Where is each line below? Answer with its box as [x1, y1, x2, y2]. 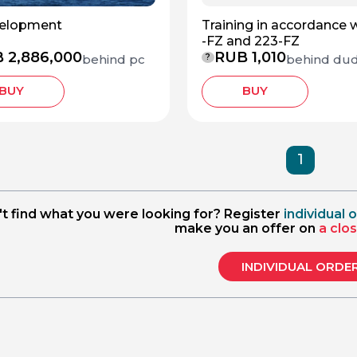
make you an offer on [175, 220, 319, 236]
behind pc [82, 51, 145, 67]
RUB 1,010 [214, 48, 286, 66]
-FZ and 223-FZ [202, 33, 300, 49]
